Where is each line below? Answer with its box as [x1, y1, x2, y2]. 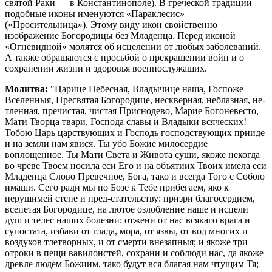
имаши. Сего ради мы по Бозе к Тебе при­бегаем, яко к [5, 182, 229, 192]
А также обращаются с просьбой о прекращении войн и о [5, 52, 244, 63]
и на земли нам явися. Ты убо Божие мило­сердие [5, 138, 208, 149]
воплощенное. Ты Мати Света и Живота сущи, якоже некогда [5, 149, 260, 160]
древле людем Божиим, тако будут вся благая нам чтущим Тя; [5, 258, 259, 269]
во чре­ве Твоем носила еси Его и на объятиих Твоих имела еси [5, 160, 267, 171]
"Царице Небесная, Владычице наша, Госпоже [48, 83, 243, 94]
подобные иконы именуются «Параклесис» [5, 8, 185, 19]
